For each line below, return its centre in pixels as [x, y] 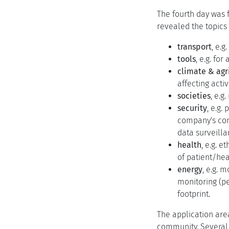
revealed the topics [192, 26]
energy [190, 169]
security [192, 108]
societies [194, 96]
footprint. [194, 194]
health [189, 145]
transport [194, 47]
